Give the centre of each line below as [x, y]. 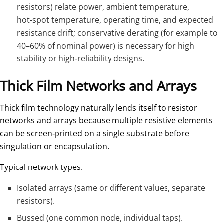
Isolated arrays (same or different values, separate [111, 188]
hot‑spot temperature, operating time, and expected [115, 20]
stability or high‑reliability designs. [81, 58]
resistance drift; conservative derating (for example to [117, 32]
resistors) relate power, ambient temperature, [103, 7]
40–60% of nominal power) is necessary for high [106, 45]
